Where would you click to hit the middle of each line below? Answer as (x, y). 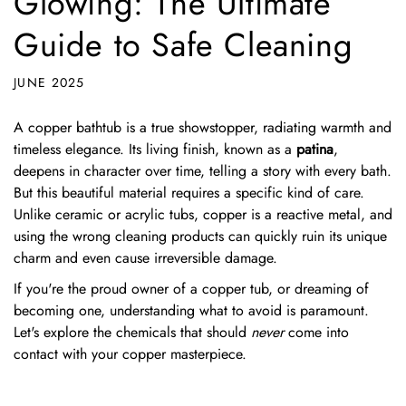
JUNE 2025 (49, 82)
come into (316, 332)
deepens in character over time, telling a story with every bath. (203, 171)
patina (315, 149)
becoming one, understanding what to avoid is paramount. (191, 310)
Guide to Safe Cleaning (184, 45)
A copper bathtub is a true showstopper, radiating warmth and (203, 127)
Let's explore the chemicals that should (132, 332)
